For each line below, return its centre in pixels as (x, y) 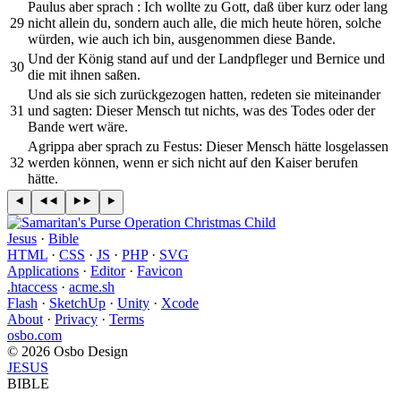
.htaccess (32, 286)
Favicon (160, 270)
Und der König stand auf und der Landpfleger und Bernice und (206, 58)
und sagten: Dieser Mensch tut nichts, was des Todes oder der (201, 110)
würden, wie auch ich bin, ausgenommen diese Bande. (182, 38)
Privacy (76, 319)
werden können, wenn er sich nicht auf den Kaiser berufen (193, 162)
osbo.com (34, 335)
